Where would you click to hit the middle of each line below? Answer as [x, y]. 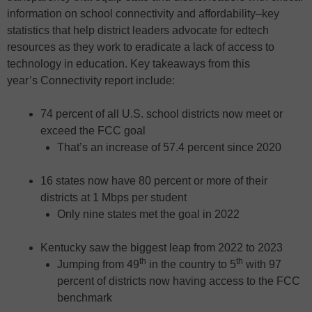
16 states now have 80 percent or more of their [154, 181]
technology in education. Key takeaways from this [128, 64]
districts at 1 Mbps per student [114, 198]
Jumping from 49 [98, 265]
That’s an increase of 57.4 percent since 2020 [171, 148]
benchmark [85, 298]
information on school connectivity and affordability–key [143, 14]
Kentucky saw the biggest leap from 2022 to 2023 [162, 248]
